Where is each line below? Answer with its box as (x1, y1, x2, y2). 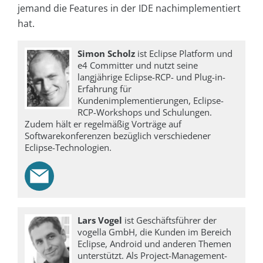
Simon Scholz (77, 48, 138, 60)
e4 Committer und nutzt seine (77, 59, 198, 72)
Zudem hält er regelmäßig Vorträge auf (25, 118, 181, 130)
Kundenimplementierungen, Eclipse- (77, 95, 224, 107)
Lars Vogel (77, 214, 125, 226)
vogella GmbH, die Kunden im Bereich (77, 225, 232, 238)
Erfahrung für (77, 83, 132, 95)
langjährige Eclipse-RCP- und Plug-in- (77, 71, 226, 83)
